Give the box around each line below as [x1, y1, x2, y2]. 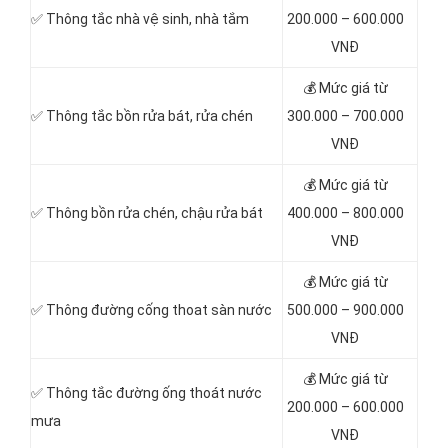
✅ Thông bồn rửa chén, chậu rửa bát [31, 205, 263, 222]
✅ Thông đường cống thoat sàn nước [31, 302, 272, 319]
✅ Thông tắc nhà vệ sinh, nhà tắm [31, 11, 249, 28]
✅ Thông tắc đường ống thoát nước [31, 385, 262, 402]
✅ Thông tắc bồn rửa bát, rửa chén [31, 108, 253, 125]
